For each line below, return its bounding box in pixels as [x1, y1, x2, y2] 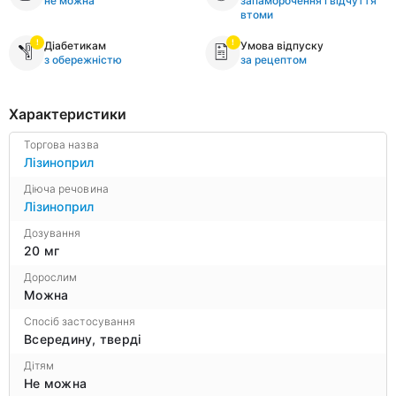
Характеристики [9, 104, 126, 123]
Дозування [24, 225, 81, 240]
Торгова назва [24, 137, 99, 151]
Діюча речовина [24, 181, 109, 195]
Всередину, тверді [24, 331, 141, 346]
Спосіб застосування [24, 314, 135, 328]
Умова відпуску [240, 38, 324, 52]
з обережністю [44, 52, 122, 66]
